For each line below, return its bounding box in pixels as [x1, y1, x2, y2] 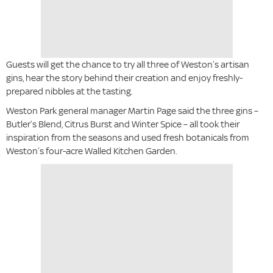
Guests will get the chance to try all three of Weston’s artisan [6, 58, 249, 71]
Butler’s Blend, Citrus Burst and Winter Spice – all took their [6, 118, 239, 130]
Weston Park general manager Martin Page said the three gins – [6, 105, 258, 117]
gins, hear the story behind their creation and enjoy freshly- [6, 72, 243, 84]
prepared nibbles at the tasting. [6, 85, 133, 97]
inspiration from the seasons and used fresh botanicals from [6, 132, 249, 144]
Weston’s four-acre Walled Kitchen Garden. [6, 145, 177, 157]
